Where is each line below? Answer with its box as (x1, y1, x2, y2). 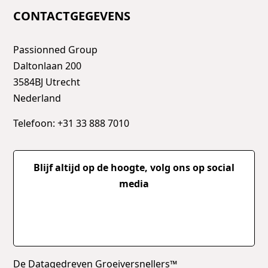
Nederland (13, 91, 62, 105)
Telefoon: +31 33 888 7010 (13, 116, 130, 130)
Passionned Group (13, 42, 98, 56)
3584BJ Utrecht (13, 75, 81, 89)
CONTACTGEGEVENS (13, 7, 131, 24)
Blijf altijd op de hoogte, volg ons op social (33, 160, 234, 174)
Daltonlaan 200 (13, 59, 82, 72)
